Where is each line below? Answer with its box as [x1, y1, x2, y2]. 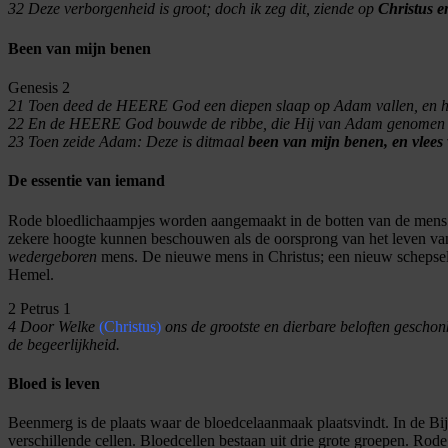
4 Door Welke [8, 317, 99, 335]
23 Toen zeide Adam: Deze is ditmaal [8, 132, 248, 150]
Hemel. [8, 265, 54, 283]
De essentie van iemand [8, 172, 165, 190]
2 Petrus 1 [8, 299, 71, 317]
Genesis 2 [8, 78, 70, 96]
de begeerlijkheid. [8, 335, 120, 353]
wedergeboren [8, 247, 97, 265]
